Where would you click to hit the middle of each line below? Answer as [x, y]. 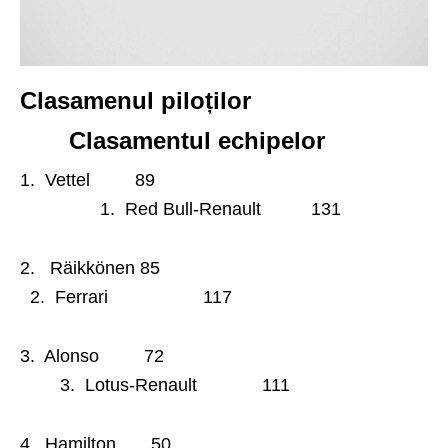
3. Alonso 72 [222, 355]
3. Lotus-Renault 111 [155, 384]
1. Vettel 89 [202, 179]
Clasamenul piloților [219, 100]
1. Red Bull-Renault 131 [180, 208]
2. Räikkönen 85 [220, 267]
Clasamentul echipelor [172, 140]
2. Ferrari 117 [126, 296]
